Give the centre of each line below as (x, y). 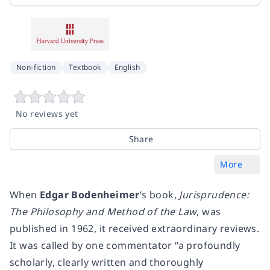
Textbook (85, 67)
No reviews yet (47, 114)
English (127, 67)
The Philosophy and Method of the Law (103, 212)
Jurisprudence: (214, 195)
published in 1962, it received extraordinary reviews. (135, 229)
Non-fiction (36, 67)
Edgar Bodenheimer (90, 195)
